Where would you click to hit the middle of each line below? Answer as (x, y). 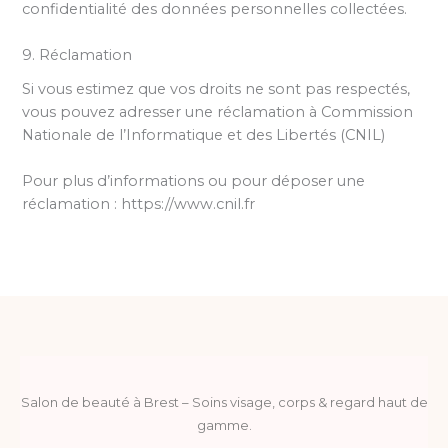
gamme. (224, 425)
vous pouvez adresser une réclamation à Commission (218, 111)
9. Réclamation (77, 55)
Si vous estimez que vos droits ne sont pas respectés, (216, 88)
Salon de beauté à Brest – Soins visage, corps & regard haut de (224, 402)
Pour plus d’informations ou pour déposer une (194, 180)
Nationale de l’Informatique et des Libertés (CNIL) (204, 134)
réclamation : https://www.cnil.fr (139, 203)
